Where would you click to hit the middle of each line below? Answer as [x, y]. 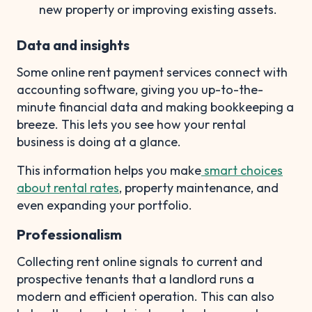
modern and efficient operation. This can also [146, 296]
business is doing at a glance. [99, 141]
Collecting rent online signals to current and [140, 261]
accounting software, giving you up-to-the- [140, 89]
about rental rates [68, 187]
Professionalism [69, 234]
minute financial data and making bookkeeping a [155, 107]
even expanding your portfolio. [104, 205]
